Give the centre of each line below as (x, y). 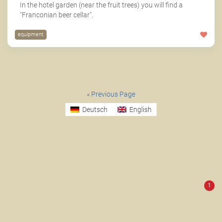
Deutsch (95, 110)
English (140, 110)
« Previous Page (111, 94)
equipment (31, 35)
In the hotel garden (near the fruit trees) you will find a (101, 5)
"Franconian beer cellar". (56, 15)
